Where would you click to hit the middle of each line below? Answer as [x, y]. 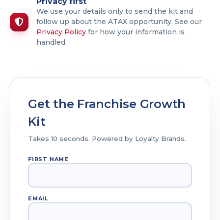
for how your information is [135, 32]
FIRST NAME [48, 159]
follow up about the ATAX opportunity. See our [119, 21]
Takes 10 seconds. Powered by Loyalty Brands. [107, 138]
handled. [52, 42]
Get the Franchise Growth [107, 104]
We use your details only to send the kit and [115, 11]
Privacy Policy [61, 32]
